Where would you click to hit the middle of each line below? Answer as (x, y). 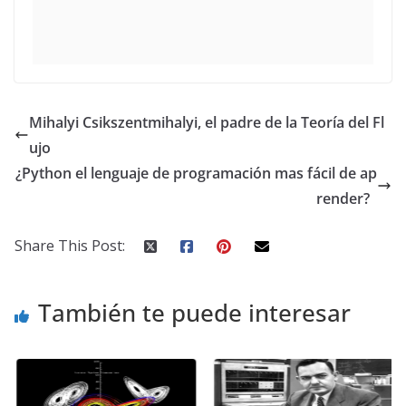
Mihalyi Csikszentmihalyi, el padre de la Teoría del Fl (207, 123)
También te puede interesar (194, 313)
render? (347, 199)
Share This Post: (70, 246)
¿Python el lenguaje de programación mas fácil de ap (196, 174)
